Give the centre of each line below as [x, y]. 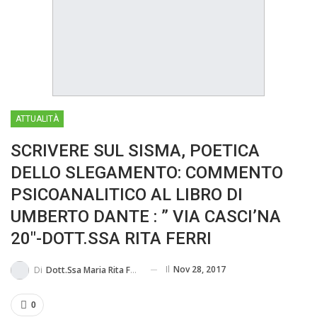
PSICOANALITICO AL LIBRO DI [127, 195]
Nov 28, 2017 [200, 269]
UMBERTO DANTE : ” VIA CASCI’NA [146, 217]
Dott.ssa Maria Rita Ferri [88, 270]
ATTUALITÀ [37, 119]
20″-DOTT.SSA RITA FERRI [111, 238]
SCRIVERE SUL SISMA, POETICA [135, 151]
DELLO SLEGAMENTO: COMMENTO [147, 173]
